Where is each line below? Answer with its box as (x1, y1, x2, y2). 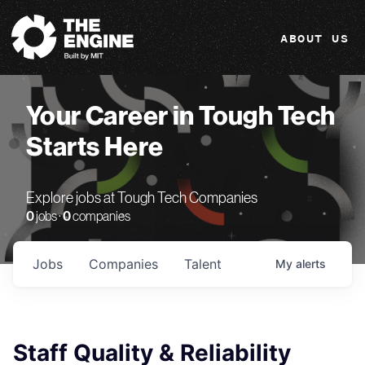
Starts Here (26, 134, 164, 161)
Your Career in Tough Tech (26, 103, 336, 130)
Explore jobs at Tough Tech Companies (26, 191, 257, 206)
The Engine (11, 6, 55, 20)
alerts (296, 257, 326, 270)
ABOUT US (280, 32, 349, 46)
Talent (184, 256, 222, 272)
